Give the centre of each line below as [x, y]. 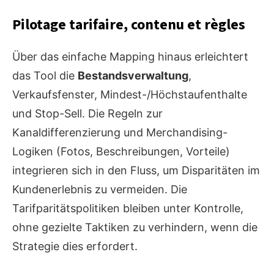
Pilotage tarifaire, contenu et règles [129, 25]
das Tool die [45, 76]
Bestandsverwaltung [133, 76]
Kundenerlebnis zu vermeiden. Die [100, 190]
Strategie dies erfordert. [75, 246]
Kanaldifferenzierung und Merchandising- [120, 133]
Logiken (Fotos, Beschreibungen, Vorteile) [121, 152]
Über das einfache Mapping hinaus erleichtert [130, 57]
